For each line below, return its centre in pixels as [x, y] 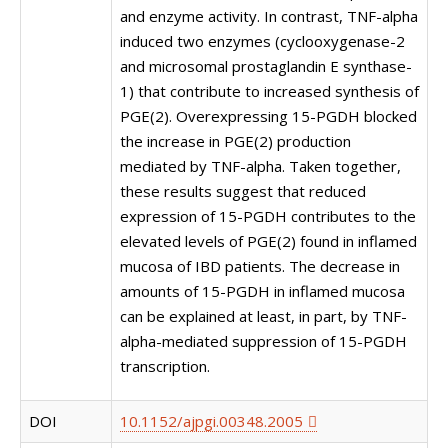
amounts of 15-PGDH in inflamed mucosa [262, 291]
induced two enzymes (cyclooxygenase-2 [262, 41]
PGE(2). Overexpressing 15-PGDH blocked [268, 116]
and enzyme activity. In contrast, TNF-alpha [269, 16]
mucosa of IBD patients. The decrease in [260, 266]
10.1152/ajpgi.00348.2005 [211, 421]
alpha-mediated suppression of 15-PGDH [263, 341]
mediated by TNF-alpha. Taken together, [260, 166]
